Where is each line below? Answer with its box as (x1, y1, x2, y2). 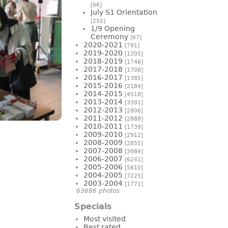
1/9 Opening (91, 24, 135, 33)
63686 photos (76, 187, 120, 194)
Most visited (83, 214, 126, 223)
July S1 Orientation (91, 8, 157, 16)
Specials (74, 201, 112, 211)
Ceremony (91, 32, 130, 41)
